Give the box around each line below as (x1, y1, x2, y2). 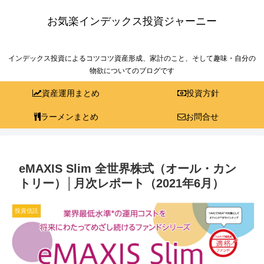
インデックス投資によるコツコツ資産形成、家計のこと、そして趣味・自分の (8, 54, 256, 63)
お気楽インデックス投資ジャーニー (47, 15, 217, 27)
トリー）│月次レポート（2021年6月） (19, 177, 224, 190)
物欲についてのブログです (90, 67, 174, 75)
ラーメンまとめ (40, 112, 98, 122)
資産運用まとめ (42, 88, 100, 98)
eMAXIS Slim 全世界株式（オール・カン (19, 162, 236, 176)
